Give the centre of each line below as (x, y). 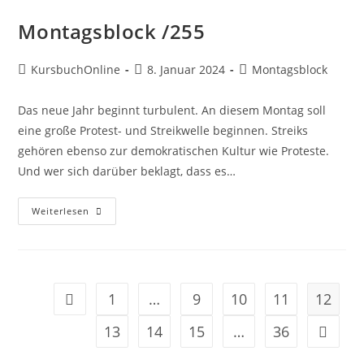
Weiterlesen (61, 210)
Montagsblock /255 (112, 31)
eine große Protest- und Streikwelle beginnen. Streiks (163, 130)
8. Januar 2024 (186, 69)
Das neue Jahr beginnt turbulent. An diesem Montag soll (172, 110)
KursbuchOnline (76, 69)
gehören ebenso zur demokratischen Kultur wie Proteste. (174, 150)
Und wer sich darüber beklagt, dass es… (127, 171)
